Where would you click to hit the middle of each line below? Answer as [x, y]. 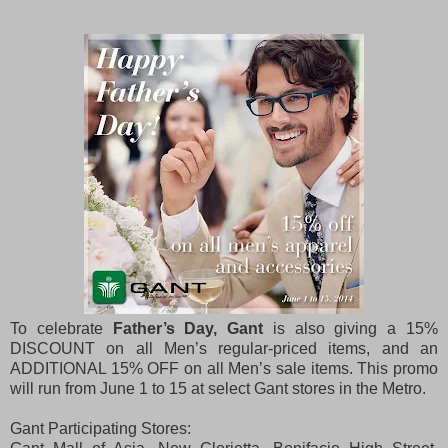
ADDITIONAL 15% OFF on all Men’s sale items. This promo [224, 368]
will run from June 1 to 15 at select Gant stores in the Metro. [218, 388]
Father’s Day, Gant [188, 328]
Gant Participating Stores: [100, 428]
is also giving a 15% [351, 328]
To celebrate [61, 328]
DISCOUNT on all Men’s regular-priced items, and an [224, 348]
